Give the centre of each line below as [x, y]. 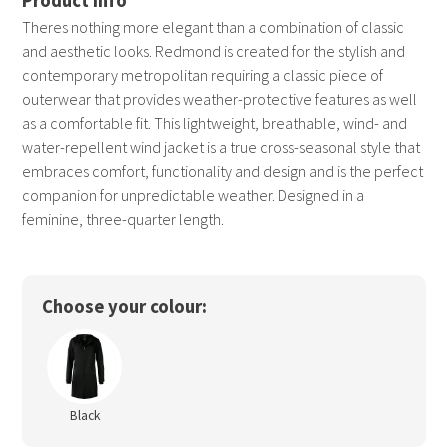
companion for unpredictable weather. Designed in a [193, 195]
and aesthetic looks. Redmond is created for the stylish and [214, 51]
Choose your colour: [125, 307]
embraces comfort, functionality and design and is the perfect [223, 171]
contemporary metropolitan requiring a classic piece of [203, 75]
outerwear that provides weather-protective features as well [220, 99]
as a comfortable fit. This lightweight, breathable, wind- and [215, 123]
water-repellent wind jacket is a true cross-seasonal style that [221, 147]
